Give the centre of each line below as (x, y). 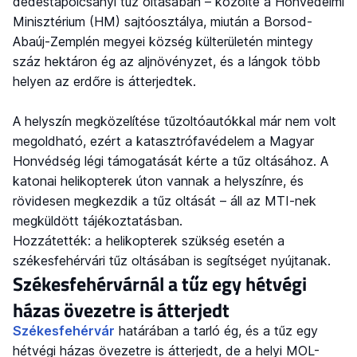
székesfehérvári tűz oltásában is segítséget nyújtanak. (172, 260)
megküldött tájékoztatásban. (98, 220)
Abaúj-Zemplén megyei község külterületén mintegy (163, 41)
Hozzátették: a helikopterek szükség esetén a (149, 240)
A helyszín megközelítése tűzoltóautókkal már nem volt (175, 121)
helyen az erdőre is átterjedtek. (104, 81)
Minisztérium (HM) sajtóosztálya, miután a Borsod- (163, 21)
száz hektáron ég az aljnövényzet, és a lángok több (167, 61)
